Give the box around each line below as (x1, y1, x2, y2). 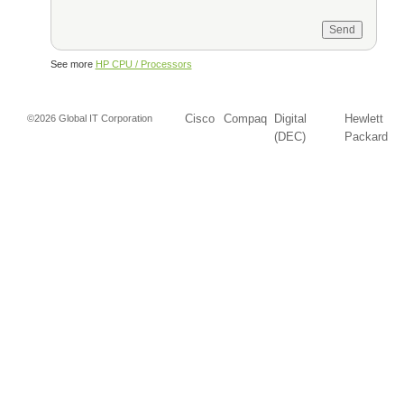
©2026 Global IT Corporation (26, 113, 152, 124)
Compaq (223, 112, 267, 125)
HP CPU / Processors (95, 59, 192, 69)
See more (50, 59, 96, 69)
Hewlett (344, 112, 383, 125)
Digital (273, 112, 307, 125)
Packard (344, 130, 388, 143)
